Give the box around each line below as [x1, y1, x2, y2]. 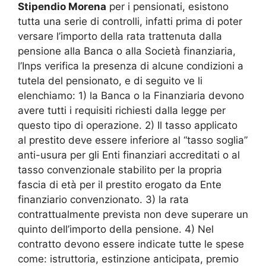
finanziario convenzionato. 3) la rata [18, 193, 189, 205]
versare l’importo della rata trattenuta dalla [18, 30, 222, 42]
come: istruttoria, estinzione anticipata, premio [18, 252, 239, 265]
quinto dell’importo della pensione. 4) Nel [18, 223, 214, 235]
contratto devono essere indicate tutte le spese [18, 237, 244, 250]
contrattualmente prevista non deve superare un [18, 208, 248, 220]
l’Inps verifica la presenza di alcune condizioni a [18, 59, 243, 72]
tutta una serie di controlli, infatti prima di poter [18, 15, 242, 27]
